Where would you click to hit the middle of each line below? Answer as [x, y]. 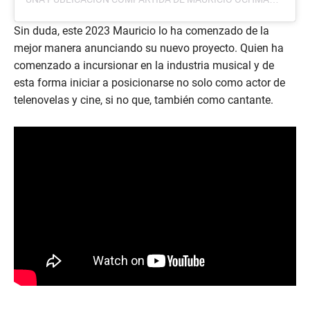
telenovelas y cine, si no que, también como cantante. [144, 100]
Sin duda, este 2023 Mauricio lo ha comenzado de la [142, 31]
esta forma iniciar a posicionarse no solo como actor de [149, 83]
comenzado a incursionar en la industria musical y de [144, 66]
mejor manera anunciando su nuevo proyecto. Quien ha [149, 48]
